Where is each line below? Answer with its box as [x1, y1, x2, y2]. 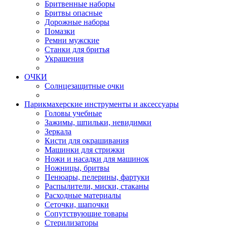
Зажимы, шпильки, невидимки [45, 118, 152, 127]
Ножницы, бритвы [45, 164, 109, 172]
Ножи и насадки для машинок [45, 155, 149, 163]
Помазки [45, 27, 75, 35]
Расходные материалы [45, 191, 121, 200]
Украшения [45, 54, 84, 63]
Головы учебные [45, 109, 102, 118]
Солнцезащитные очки [45, 82, 124, 90]
